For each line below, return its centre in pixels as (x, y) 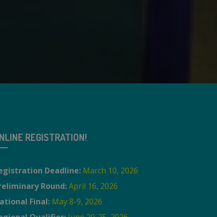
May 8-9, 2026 (77, 202)
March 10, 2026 (110, 171)
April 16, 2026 (93, 186)
